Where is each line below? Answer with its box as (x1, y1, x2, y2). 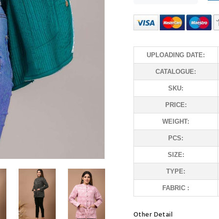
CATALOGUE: (155, 68, 196, 75)
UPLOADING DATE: (147, 51, 205, 59)
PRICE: (165, 101, 187, 109)
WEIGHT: (162, 118, 189, 125)
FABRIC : (162, 184, 189, 192)
